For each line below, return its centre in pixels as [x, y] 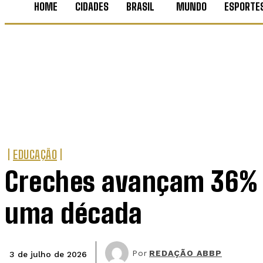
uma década [73, 214]
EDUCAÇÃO [35, 155]
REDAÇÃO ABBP [186, 253]
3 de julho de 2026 [48, 254]
